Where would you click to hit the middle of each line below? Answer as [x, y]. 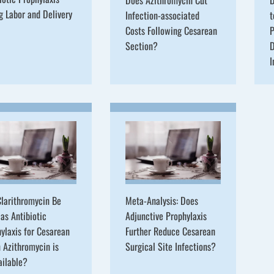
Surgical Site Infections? [170, 247]
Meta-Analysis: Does [161, 201]
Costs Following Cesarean [171, 30]
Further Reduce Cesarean [170, 231]
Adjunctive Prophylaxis [166, 216]
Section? [141, 46]
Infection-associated [162, 15]
